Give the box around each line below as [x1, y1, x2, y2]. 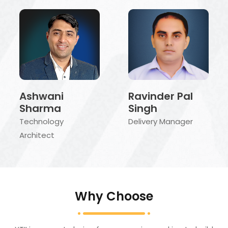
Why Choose [75, 188, 153, 205]
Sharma [19, 101, 61, 116]
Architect [19, 130, 54, 141]
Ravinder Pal [128, 89, 193, 104]
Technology [19, 116, 64, 127]
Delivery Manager [128, 116, 193, 127]
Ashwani [19, 89, 64, 104]
